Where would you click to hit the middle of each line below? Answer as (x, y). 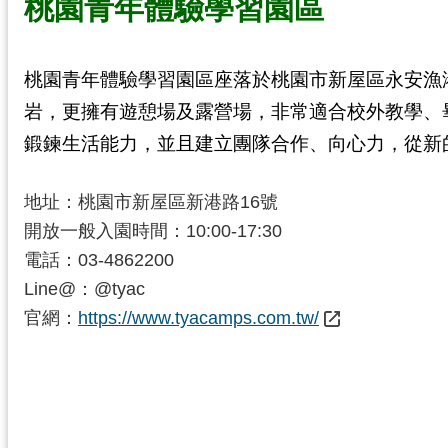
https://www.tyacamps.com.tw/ (198, 317)
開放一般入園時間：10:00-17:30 (153, 230)
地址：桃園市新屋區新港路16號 (151, 201)
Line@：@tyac (84, 288)
